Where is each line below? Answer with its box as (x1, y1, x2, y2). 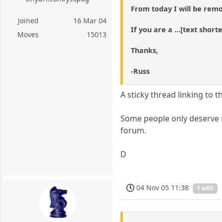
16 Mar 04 (73, 16, 107, 26)
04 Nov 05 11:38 (136, 182, 189, 192)
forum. (120, 124, 147, 136)
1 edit (197, 184, 214, 193)
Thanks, (131, 45, 159, 55)
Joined (17, 16, 39, 26)
